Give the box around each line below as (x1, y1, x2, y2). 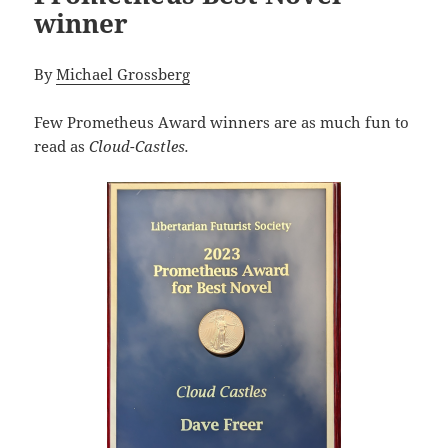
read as (34, 135, 90, 156)
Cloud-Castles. (89, 135, 190, 156)
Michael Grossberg (56, 63, 191, 84)
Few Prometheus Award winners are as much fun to (34, 111, 410, 132)
